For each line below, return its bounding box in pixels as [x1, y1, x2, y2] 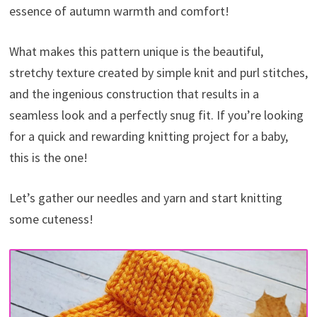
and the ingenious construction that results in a [8, 86, 259, 103]
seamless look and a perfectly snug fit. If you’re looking [8, 107, 304, 124]
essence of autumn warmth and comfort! [8, 3, 229, 20]
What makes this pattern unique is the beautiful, [8, 43, 263, 60]
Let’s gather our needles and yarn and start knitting [8, 190, 282, 207]
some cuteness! [8, 211, 93, 228]
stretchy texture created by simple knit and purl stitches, [8, 64, 308, 81]
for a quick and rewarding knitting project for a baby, [8, 128, 288, 145]
